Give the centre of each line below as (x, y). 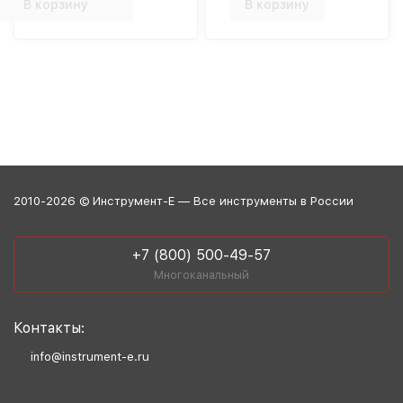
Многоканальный (201, 275)
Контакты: (49, 328)
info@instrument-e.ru (90, 357)
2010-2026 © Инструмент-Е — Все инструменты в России (184, 201)
